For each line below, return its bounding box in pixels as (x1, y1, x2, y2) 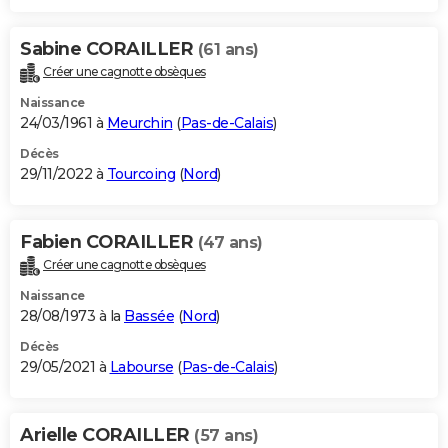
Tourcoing (106, 165, 175, 184)
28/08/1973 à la (20, 307, 124, 326)
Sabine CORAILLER (20, 38, 198, 61)
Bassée (124, 307, 174, 326)
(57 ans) (194, 426, 258, 446)
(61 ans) (197, 40, 259, 60)
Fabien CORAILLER (20, 231, 198, 254)
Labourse (109, 358, 174, 377)
